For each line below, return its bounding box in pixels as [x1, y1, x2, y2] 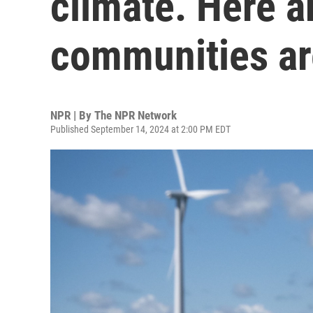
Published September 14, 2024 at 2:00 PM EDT [50, 124, 231, 135]
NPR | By [50, 108, 94, 122]
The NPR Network [94, 108, 177, 122]
